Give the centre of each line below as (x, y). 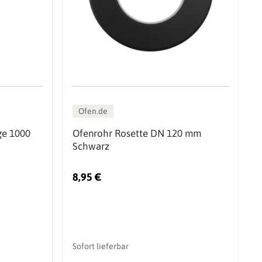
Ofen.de (93, 111)
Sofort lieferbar (100, 246)
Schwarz (91, 146)
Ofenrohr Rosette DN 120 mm (137, 133)
